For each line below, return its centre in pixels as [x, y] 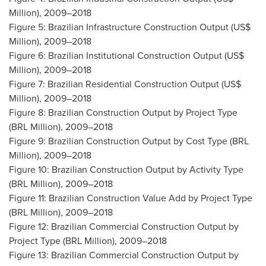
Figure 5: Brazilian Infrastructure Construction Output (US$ [130, 27]
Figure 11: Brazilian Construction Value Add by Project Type [131, 198]
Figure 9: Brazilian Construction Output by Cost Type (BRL [129, 141]
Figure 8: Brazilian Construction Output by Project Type [123, 112]
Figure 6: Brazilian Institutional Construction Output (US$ [126, 55]
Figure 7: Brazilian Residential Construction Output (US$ [125, 84]
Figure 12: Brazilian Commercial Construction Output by [124, 226]
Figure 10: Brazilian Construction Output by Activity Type [126, 169]
